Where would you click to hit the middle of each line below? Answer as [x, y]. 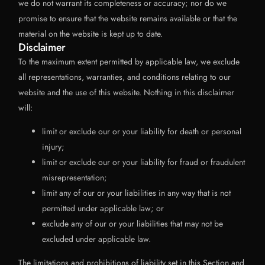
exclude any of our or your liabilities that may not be [133, 224]
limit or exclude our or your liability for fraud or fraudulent [144, 162]
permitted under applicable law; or [103, 208]
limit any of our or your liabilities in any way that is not [137, 193]
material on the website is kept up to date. [91, 34]
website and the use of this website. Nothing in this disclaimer [127, 92]
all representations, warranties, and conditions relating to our [125, 77]
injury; [54, 147]
